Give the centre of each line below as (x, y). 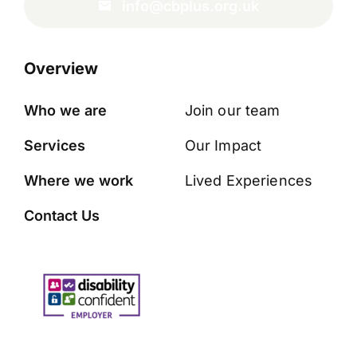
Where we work (78, 180)
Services (54, 145)
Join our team (232, 110)
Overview (61, 68)
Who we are (65, 110)
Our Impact (223, 145)
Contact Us (61, 215)
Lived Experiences (249, 180)
